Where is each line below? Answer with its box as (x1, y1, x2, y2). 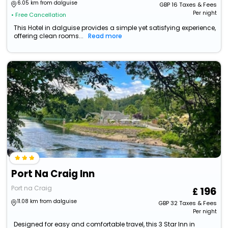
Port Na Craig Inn (11, 167, 95, 181)
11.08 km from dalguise (17, 197, 77, 206)
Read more (88, 32, 123, 41)
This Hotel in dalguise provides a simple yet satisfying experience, (14, 23, 216, 33)
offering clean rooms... (14, 32, 84, 41)
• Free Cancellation (11, 11, 67, 19)
